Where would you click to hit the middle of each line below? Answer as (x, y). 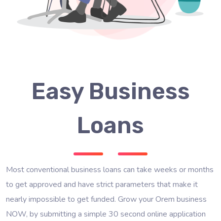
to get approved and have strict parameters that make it (102, 184)
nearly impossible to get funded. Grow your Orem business (106, 199)
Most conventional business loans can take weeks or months (110, 169)
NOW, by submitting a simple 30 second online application (106, 214)
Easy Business (110, 91)
